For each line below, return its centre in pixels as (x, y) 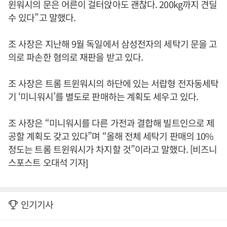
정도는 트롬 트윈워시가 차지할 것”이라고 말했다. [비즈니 (113, 149)
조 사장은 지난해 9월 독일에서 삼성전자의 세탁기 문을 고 (113, 44)
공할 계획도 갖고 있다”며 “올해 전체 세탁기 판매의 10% (111, 136)
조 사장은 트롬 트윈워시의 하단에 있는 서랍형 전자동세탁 (113, 83)
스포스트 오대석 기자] (48, 162)
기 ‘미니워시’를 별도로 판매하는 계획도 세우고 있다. (103, 96)
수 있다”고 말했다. (42, 17)
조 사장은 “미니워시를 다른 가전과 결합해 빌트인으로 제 (111, 123)
